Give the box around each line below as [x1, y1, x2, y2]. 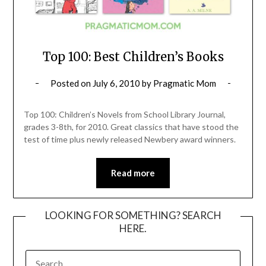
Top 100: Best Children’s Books [42, 49, 224, 65]
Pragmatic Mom [153, 78, 216, 89]
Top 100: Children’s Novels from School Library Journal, [23, 109, 226, 120]
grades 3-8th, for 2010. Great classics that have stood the [23, 122, 239, 132]
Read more [111, 167, 155, 179]
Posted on [50, 78, 93, 89]
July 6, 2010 [92, 78, 140, 89]
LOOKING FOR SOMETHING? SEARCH [45, 209, 221, 222]
